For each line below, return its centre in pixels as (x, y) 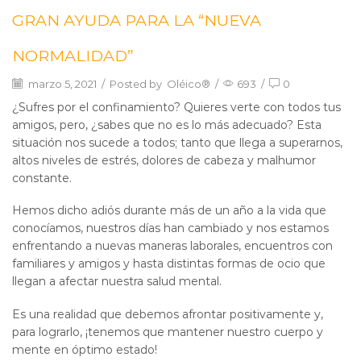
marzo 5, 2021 (61, 83)
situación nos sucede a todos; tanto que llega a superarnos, (177, 142)
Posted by (136, 83)
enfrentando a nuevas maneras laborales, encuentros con (172, 246)
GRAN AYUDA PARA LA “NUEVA (137, 20)
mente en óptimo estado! (85, 349)
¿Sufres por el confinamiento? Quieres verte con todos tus (176, 107)
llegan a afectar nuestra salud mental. (117, 282)
